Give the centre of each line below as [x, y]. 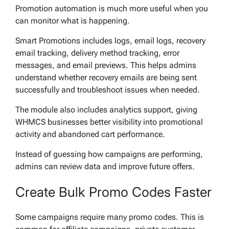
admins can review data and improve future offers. [105, 167]
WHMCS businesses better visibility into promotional [109, 122]
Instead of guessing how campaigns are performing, [109, 154]
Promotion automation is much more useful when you [112, 9]
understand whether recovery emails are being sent [106, 78]
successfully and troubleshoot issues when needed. [108, 90]
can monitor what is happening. [73, 21]
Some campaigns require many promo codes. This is [110, 217]
